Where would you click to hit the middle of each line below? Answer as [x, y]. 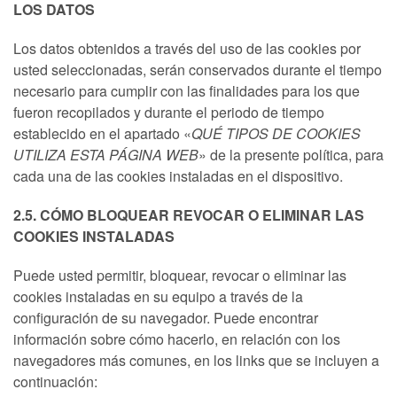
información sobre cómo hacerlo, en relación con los [177, 339]
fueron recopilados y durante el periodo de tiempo [169, 112]
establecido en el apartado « [102, 133]
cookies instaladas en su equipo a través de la [158, 296]
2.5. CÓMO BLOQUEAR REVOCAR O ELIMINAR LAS [189, 215]
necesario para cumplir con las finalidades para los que [187, 91]
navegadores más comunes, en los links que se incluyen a [196, 360]
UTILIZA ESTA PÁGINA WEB [106, 155]
